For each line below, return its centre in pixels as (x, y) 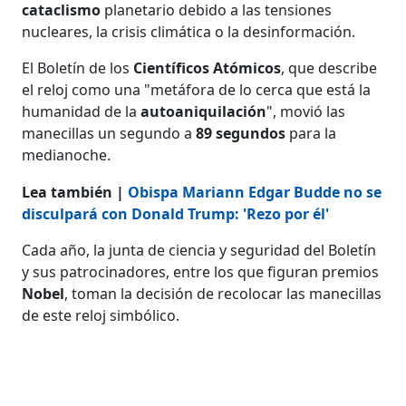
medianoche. (67, 155)
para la (311, 133)
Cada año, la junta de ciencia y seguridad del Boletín (199, 250)
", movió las (306, 111)
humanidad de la (82, 111)
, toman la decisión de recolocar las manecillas (223, 293)
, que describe (329, 68)
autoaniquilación (204, 111)
